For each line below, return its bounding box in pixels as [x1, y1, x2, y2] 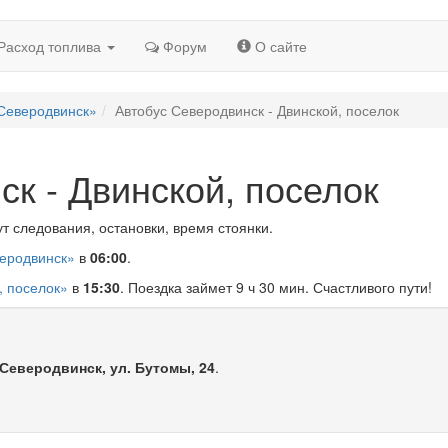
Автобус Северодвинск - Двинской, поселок [115, 100, 399, 120]
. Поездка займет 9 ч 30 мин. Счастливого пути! [120, 277, 432, 297]
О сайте [250, 36, 307, 56]
